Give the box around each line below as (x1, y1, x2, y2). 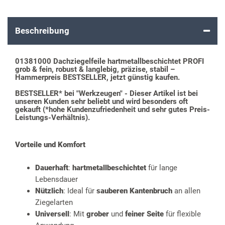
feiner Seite (125, 209, 164, 219)
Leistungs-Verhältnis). (15, 113, 90, 122)
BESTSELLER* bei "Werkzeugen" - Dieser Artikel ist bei (15, 88, 198, 98)
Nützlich (35, 186, 63, 196)
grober (86, 209, 109, 219)
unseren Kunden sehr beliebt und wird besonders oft (15, 96, 188, 106)
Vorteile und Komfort (15, 140, 85, 150)
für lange (146, 163, 177, 173)
